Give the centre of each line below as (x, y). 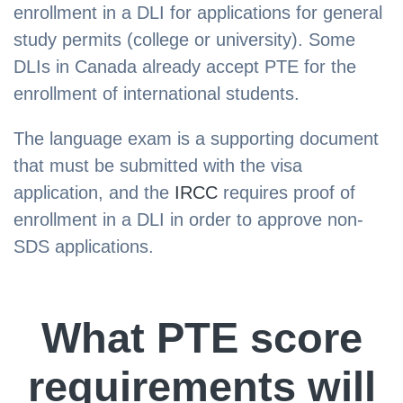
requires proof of (287, 192)
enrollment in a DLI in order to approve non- (188, 219)
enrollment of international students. (157, 93)
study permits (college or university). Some (184, 39)
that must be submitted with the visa (158, 165)
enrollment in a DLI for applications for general (198, 12)
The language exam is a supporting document (196, 138)
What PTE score (201, 337)
